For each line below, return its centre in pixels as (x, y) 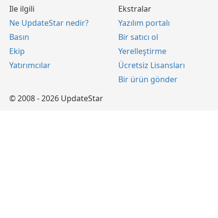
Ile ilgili (22, 9)
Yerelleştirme (142, 51)
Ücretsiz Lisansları (152, 65)
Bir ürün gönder (148, 79)
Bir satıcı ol (138, 37)
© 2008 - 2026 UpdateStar (56, 98)
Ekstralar (135, 9)
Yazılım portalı (144, 23)
